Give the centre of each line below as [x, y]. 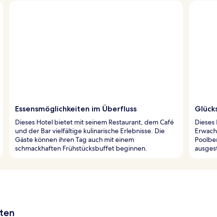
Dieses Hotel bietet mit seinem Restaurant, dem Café [94, 122]
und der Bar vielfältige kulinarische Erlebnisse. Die [90, 131]
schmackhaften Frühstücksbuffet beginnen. [81, 148]
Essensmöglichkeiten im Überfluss [76, 108]
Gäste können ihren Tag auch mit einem [75, 139]
